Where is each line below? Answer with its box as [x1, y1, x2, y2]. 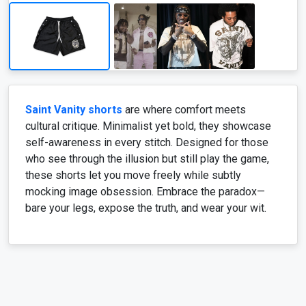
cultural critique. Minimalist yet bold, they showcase [25, 61, 271, 75]
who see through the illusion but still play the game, [25, 94, 269, 108]
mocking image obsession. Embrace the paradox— [25, 127, 265, 141]
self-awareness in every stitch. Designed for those [25, 78, 268, 92]
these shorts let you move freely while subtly [25, 111, 241, 124]
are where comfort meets [122, 45, 246, 59]
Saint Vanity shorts [25, 45, 122, 59]
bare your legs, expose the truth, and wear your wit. [25, 143, 266, 157]
